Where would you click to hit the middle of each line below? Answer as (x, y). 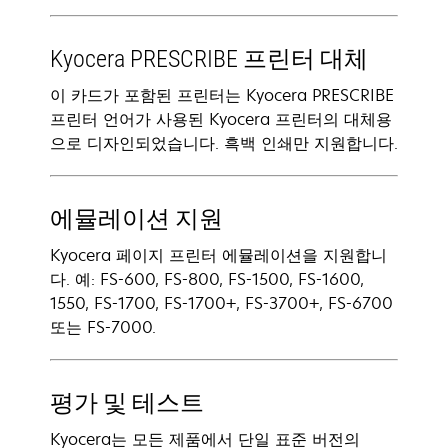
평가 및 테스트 (127, 403)
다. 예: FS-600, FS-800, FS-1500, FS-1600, (207, 279)
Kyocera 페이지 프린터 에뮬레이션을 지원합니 (218, 255)
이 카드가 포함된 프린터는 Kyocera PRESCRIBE (222, 95)
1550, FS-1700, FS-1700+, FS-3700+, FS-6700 (221, 303)
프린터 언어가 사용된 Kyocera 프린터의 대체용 (221, 119)
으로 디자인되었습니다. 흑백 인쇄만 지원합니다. (224, 143)
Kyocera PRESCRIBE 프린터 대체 (209, 59)
